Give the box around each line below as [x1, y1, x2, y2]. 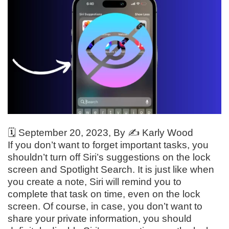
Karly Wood [142, 127, 193, 139]
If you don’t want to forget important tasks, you [8, 140, 209, 151]
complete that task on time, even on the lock [8, 189, 200, 200]
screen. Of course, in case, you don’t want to [8, 201, 202, 212]
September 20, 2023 [18, 127, 108, 139]
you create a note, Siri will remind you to [8, 176, 181, 188]
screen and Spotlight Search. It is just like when [8, 164, 214, 175]
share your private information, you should [8, 213, 192, 224]
